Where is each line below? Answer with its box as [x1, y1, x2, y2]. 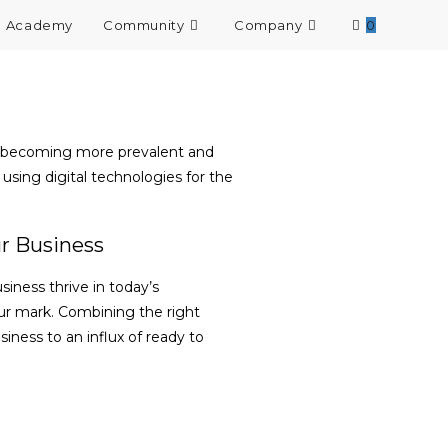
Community [102, 17, 185, 33]
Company [233, 17, 303, 33]
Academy [5, 17, 73, 33]
